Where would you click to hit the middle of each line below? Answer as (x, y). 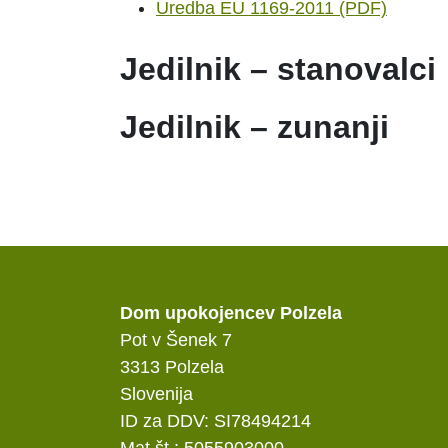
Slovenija (156, 394)
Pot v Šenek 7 (176, 340)
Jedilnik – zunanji (254, 127)
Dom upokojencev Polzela (231, 313)
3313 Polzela (172, 367)
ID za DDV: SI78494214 (215, 421)
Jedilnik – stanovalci (278, 69)
